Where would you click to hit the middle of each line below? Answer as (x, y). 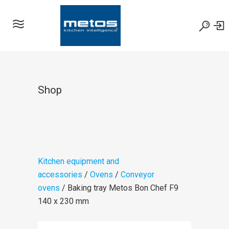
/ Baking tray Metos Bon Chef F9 (119, 188)
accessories (60, 175)
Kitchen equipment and (78, 161)
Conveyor (138, 175)
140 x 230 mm (63, 201)
